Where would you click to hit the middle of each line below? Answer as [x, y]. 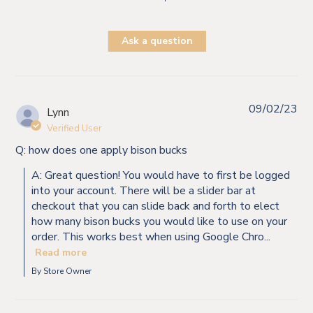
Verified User [75, 128]
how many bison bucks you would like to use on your [160, 221]
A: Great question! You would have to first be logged [161, 175]
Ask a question [157, 41]
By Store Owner [62, 271]
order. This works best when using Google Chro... [151, 236]
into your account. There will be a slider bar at [144, 190]
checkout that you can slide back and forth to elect [156, 206]
